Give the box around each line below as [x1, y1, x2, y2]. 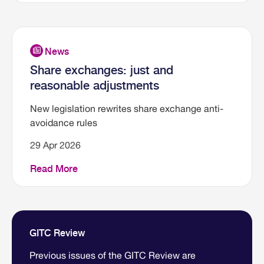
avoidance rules [30, 117, 97, 128]
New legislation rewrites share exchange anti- [30, 103, 223, 114]
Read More [30, 163, 78, 175]
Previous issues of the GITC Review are [29, 250, 196, 261]
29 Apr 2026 [30, 140, 81, 151]
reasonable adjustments [30, 78, 159, 93]
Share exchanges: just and [30, 63, 173, 78]
